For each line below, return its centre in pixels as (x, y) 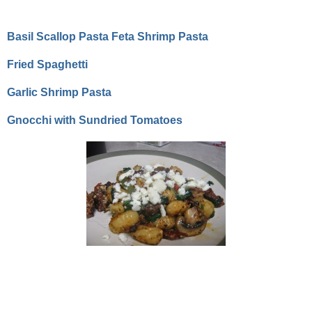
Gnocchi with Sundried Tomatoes (95, 120)
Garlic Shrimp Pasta (59, 93)
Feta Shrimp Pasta (160, 37)
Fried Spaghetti (47, 65)
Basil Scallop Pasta (58, 37)
